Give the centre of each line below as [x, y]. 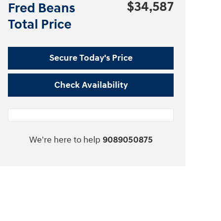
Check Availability [91, 85]
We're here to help [65, 140]
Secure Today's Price [91, 58]
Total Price [40, 24]
